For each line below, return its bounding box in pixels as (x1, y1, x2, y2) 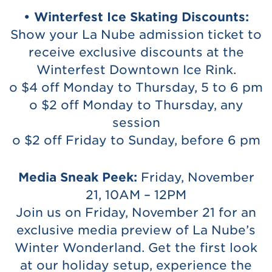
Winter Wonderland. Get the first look (15, 240, 257, 255)
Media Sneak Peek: (18, 169, 137, 185)
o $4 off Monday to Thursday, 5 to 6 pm (9, 80, 263, 95)
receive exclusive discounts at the (28, 44, 244, 59)
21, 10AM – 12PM (86, 187, 186, 202)
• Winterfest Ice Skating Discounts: (23, 9, 249, 24)
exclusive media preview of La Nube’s (16, 222, 256, 237)
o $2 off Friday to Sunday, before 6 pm (12, 132, 260, 148)
